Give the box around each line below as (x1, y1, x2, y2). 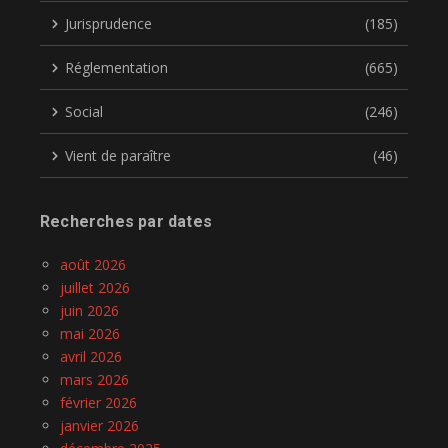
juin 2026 (60, 301, 119, 321)
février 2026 (60, 393, 137, 413)
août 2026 (60, 255, 126, 275)
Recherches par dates (40, 212, 212, 232)
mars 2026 (60, 370, 129, 390)
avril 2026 (60, 347, 122, 367)
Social (65, 102, 103, 122)
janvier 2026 (60, 416, 139, 436)
